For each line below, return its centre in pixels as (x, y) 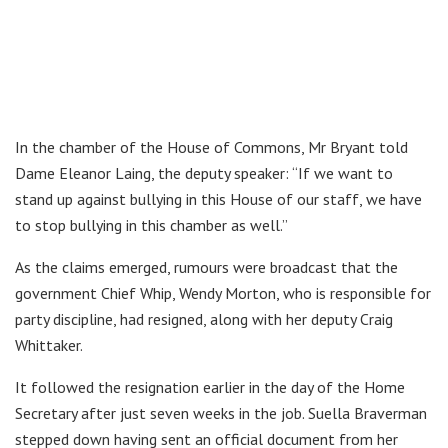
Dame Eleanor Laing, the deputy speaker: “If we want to (204, 172)
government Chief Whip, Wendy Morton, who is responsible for (223, 292)
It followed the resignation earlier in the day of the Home (210, 386)
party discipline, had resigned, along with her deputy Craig (204, 318)
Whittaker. (49, 344)
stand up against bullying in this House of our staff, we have (218, 198)
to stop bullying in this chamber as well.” (151, 224)
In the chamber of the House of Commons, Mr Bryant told (211, 146)
